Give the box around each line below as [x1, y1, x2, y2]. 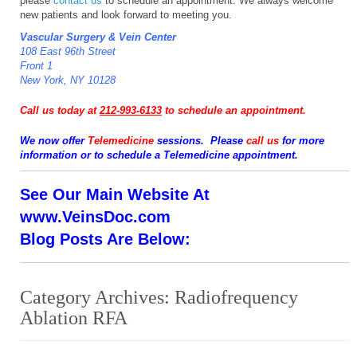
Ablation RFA [20, 307, 127, 328]
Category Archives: [20, 286, 175, 308]
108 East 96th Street [20, 45, 116, 57]
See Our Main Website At [20, 185, 210, 203]
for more [279, 134, 324, 147]
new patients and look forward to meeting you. [20, 8, 232, 21]
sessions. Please [154, 134, 246, 147]
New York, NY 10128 [20, 73, 116, 86]
